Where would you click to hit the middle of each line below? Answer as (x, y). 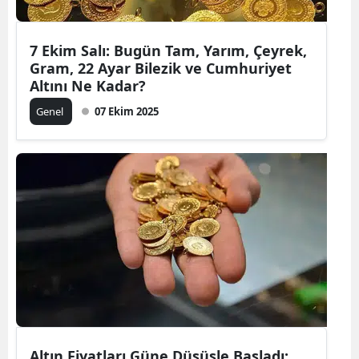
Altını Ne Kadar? (88, 85)
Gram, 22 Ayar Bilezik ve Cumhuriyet (161, 68)
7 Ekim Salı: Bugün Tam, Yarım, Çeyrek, (168, 50)
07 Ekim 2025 (127, 111)
